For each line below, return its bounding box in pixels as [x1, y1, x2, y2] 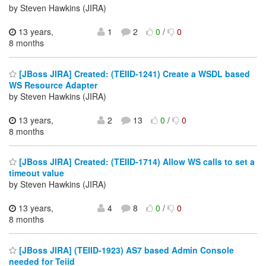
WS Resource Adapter [9, 78, 97, 91]
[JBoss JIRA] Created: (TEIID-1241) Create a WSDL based [17, 67, 250, 80]
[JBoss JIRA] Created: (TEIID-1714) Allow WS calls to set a [17, 156, 255, 168]
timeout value [9, 167, 64, 179]
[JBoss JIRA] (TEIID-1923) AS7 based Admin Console [17, 243, 234, 256]
